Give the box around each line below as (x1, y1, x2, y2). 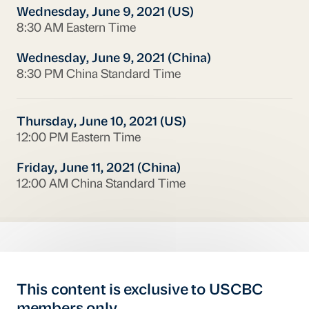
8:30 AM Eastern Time (16, 22, 136, 34)
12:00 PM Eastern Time (16, 132, 141, 144)
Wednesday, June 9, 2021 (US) (16, 6, 194, 19)
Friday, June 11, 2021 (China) (16, 163, 181, 175)
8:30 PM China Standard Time (16, 69, 181, 81)
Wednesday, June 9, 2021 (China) (16, 53, 211, 66)
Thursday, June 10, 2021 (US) (16, 116, 186, 128)
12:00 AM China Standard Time (16, 179, 186, 191)
